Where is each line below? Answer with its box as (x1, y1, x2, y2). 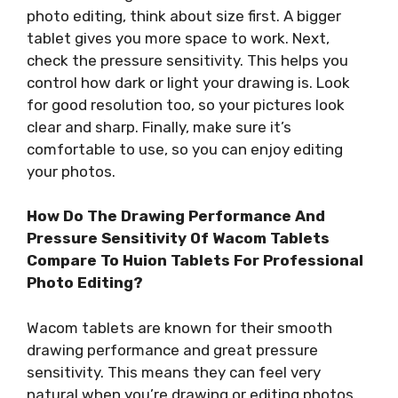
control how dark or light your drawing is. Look (27, 73, 350, 92)
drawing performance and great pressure (27, 340, 318, 359)
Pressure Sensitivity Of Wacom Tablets (27, 229, 330, 248)
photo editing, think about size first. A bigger (27, 6, 341, 25)
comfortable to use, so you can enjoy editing (27, 139, 343, 158)
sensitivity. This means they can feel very (27, 362, 321, 381)
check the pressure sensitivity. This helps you (27, 51, 348, 69)
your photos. (27, 162, 115, 180)
